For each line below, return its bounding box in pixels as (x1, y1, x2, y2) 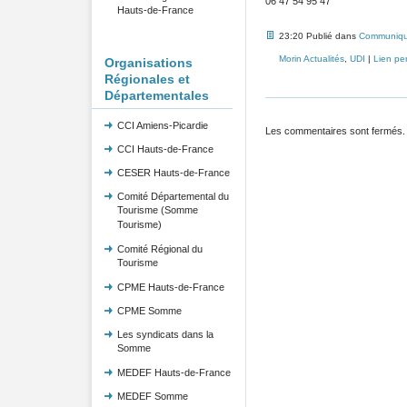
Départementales (104, 87, 209, 103)
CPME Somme (116, 304, 182, 316)
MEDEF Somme (116, 390, 188, 402)
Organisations (104, 55, 193, 70)
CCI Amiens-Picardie (116, 119, 208, 131)
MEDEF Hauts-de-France (116, 366, 231, 378)
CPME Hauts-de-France (116, 281, 224, 293)
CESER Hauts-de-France (116, 166, 230, 178)
